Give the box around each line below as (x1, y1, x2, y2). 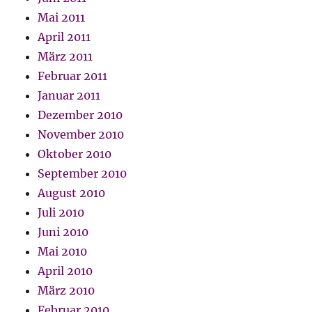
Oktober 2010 (38, 147, 112, 162)
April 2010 (38, 264, 93, 279)
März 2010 (38, 283, 95, 298)
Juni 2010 (38, 225, 89, 240)
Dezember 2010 (38, 108, 123, 123)
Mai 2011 (38, 10, 86, 25)
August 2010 (38, 186, 106, 201)
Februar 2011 (38, 69, 108, 84)
